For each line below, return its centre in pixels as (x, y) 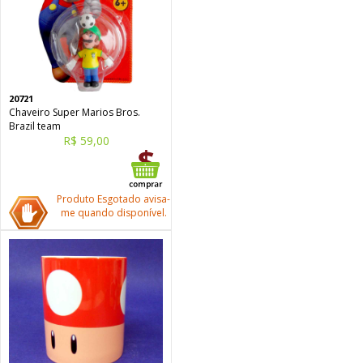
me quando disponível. (113, 213)
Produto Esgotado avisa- (113, 199)
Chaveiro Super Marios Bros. (75, 112)
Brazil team (35, 126)
